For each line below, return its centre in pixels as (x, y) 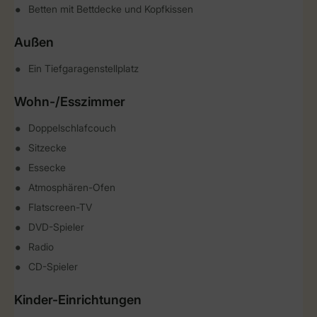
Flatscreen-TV (60, 207)
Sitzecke (47, 148)
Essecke (47, 167)
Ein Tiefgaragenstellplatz (83, 68)
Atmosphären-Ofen (72, 187)
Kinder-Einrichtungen (78, 300)
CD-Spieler (53, 266)
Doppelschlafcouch (72, 128)
